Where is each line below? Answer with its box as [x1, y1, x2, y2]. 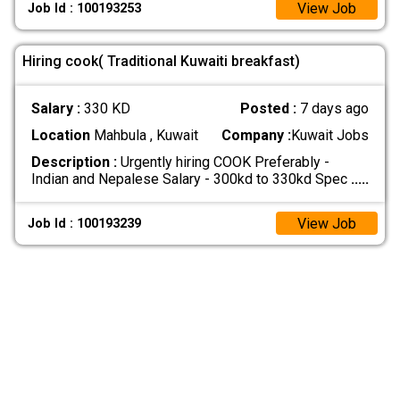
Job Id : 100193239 [28, 215, 142, 231]
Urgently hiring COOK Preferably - [116, 154, 329, 171]
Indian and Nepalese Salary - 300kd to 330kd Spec [30, 171, 351, 188]
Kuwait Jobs [291, 127, 370, 145]
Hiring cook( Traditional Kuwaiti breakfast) [22, 53, 300, 71]
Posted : [240, 99, 301, 117]
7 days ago [300, 99, 370, 117]
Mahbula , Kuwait [89, 127, 198, 145]
